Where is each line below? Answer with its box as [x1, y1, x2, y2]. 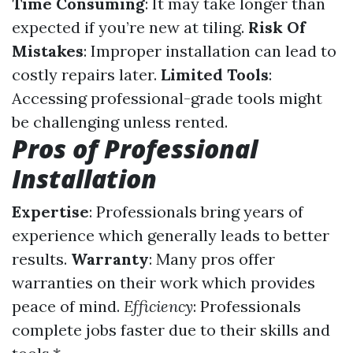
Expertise [12, 202, 89, 221]
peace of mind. [12, 296, 124, 316]
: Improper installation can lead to [84, 41, 336, 61]
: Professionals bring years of [89, 202, 303, 221]
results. [12, 249, 71, 269]
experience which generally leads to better [12, 225, 329, 245]
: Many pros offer [149, 249, 275, 269]
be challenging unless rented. [12, 112, 228, 132]
